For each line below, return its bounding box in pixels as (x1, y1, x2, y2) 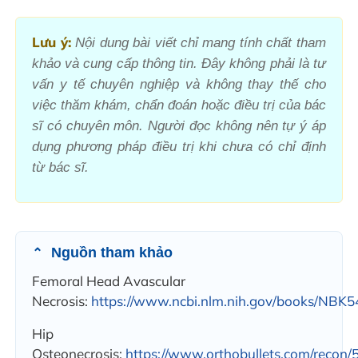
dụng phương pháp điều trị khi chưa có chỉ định (32, 138, 326, 154)
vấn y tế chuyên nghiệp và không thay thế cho (32, 76, 326, 92)
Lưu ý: (32, 33, 71, 50)
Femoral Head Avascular (32, 272, 186, 289)
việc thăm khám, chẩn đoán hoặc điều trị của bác (32, 97, 326, 113)
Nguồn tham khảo (47, 244, 173, 261)
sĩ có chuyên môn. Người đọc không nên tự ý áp (32, 117, 326, 133)
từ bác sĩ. (32, 159, 89, 175)
